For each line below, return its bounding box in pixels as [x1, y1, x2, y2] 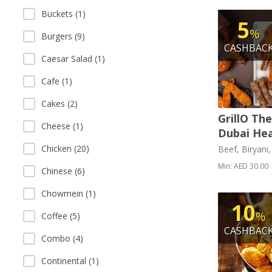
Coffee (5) [41, 210, 80, 222]
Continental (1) [41, 255, 99, 267]
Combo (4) [41, 233, 83, 244]
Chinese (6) [41, 165, 85, 177]
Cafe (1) [41, 75, 72, 87]
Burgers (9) [41, 30, 85, 42]
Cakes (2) [41, 98, 78, 109]
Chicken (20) [41, 143, 89, 154]
